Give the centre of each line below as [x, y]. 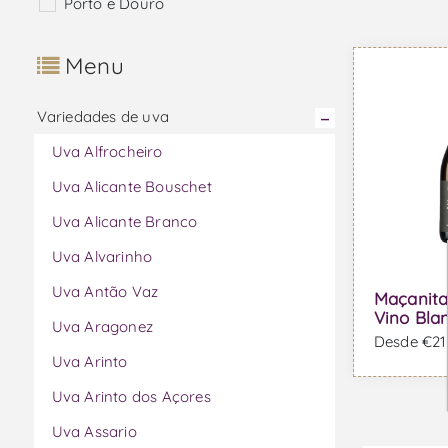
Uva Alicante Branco [124, 222]
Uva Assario [94, 432]
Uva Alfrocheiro [107, 152]
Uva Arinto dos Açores [131, 397]
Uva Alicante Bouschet [131, 187]
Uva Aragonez [102, 327]
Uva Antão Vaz [105, 292]
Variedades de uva [102, 117]
